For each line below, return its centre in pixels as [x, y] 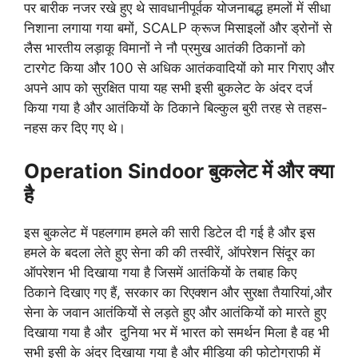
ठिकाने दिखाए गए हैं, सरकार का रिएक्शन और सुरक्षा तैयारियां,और [178, 292]
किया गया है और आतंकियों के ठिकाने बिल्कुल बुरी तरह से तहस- [176, 108]
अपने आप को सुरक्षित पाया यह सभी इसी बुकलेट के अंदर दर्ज [168, 88]
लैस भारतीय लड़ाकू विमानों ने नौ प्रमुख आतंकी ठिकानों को [165, 48]
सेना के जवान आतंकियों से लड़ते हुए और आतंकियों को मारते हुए [175, 312]
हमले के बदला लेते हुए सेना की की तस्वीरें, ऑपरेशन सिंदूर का [169, 252]
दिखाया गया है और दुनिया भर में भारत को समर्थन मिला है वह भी [177, 332]
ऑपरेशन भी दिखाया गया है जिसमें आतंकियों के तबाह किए [162, 272]
